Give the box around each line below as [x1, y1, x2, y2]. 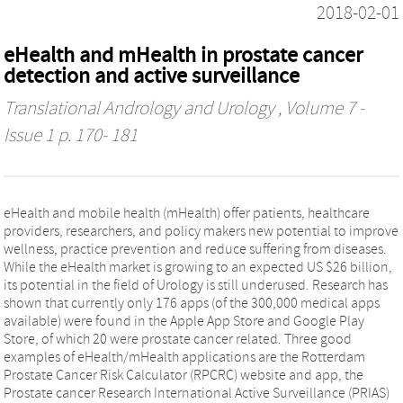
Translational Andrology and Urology [4, 97, 274, 120]
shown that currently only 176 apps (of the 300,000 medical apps [4, 294, 380, 311]
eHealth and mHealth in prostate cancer [4, 42, 363, 67]
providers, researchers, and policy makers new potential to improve [4, 222, 399, 239]
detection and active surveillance [4, 63, 300, 88]
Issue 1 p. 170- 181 [4, 124, 138, 147]
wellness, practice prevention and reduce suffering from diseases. [4, 240, 387, 257]
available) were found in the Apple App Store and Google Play [4, 312, 364, 329]
